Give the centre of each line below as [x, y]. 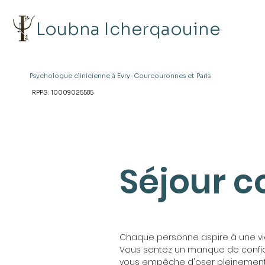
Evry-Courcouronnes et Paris [164, 76]
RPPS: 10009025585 [63, 93]
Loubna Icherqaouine [128, 29]
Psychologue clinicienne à [73, 76]
